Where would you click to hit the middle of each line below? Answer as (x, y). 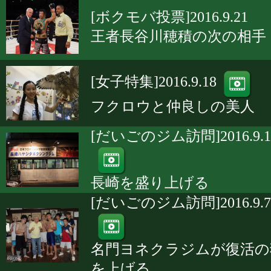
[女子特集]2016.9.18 (154, 82)
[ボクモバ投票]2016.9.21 (169, 17)
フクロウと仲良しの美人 (173, 106)
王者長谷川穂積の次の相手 (178, 36)
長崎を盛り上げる (150, 183)
